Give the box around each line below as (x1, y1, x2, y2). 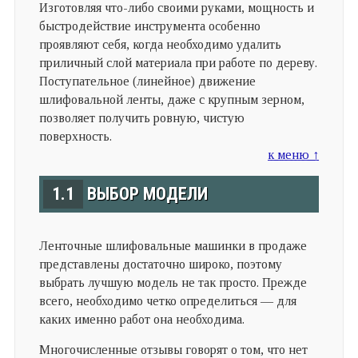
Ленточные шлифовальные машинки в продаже (38, 239, 307, 253)
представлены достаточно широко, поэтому (38, 257, 282, 271)
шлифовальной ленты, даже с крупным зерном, (38, 93, 304, 106)
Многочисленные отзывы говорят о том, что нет (38, 343, 308, 356)
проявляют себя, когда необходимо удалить (38, 38, 281, 51)
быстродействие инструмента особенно (38, 19, 261, 33)
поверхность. (38, 129, 112, 143)
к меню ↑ (268, 148, 320, 161)
